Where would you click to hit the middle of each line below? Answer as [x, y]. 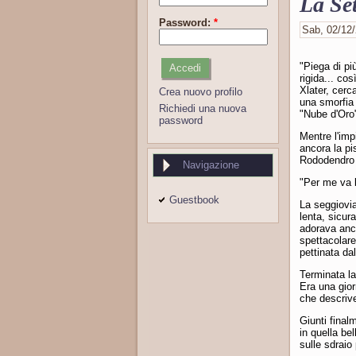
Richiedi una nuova [203, 108]
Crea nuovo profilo [201, 91]
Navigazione [211, 164]
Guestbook [194, 200]
